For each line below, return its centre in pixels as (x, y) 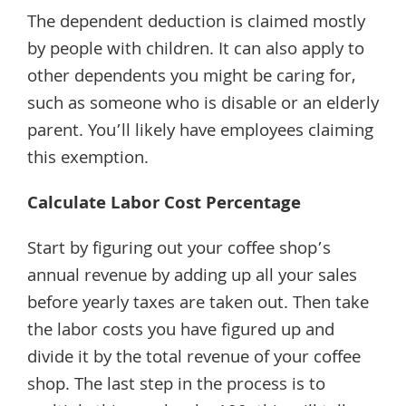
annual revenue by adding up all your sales (192, 277)
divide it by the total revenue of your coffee (194, 358)
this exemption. (88, 159)
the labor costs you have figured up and (181, 331)
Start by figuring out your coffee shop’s (179, 250)
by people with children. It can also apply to (196, 50)
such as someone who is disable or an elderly (203, 105)
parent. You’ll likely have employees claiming (200, 132)
